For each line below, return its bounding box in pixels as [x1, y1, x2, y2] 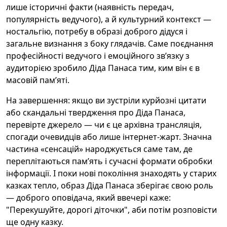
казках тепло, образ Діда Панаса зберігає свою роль [6, 180, 213, 191]
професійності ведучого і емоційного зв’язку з [6, 50, 190, 61]
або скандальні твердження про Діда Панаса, [6, 107, 185, 118]
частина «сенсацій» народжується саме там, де [6, 143, 193, 155]
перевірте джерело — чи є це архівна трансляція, [6, 119, 202, 130]
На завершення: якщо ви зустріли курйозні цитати [6, 95, 206, 106]
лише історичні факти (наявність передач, [6, 2, 174, 13]
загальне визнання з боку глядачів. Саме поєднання [6, 38, 213, 49]
